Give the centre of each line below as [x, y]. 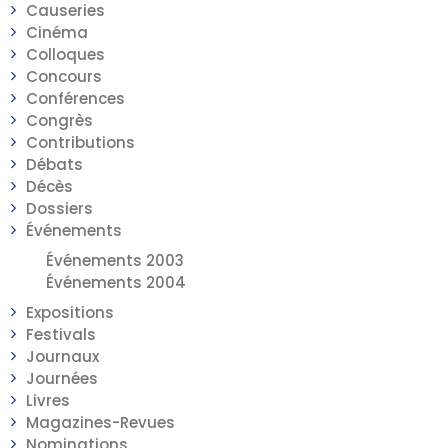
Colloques [65, 54]
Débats [54, 164]
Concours [64, 76]
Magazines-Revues [100, 422]
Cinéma [57, 32]
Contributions [80, 142]
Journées [62, 378]
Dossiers [59, 208]
